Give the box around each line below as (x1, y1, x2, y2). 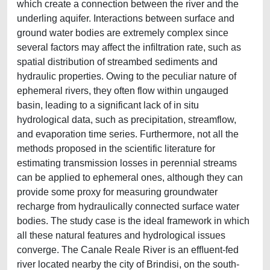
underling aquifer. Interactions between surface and (17, 13, 234, 24)
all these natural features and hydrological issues (17, 230, 225, 240)
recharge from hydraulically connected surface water (17, 201, 239, 212)
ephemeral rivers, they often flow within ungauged (17, 86, 228, 96)
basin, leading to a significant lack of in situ (17, 100, 199, 110)
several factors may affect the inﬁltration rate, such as (17, 42, 241, 52)
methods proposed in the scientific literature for (17, 143, 215, 154)
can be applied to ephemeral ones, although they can (17, 172, 243, 183)
